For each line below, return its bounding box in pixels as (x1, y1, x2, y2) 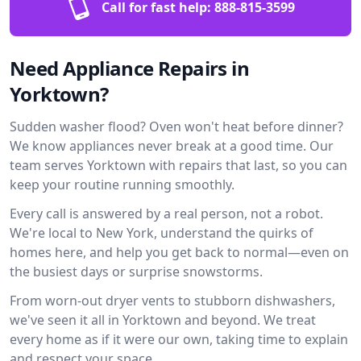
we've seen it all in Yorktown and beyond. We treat (10, 311, 316, 329)
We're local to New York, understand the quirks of (10, 224, 313, 242)
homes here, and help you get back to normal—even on (10, 243, 349, 261)
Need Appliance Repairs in (10, 55, 249, 81)
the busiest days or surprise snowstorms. (10, 263, 263, 280)
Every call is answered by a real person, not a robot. (10, 205, 323, 222)
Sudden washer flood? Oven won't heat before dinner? (10, 118, 343, 135)
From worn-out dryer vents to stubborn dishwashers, (10, 292, 335, 309)
